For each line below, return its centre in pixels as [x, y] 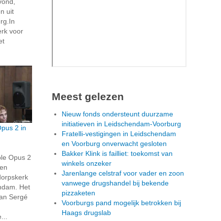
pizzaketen [78, 193]
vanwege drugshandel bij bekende [115, 183]
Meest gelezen [88, 96]
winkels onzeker [87, 163]
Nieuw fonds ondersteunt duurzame [117, 114]
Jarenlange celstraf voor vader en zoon [123, 173]
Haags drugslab [86, 212]
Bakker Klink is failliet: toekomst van [117, 153]
